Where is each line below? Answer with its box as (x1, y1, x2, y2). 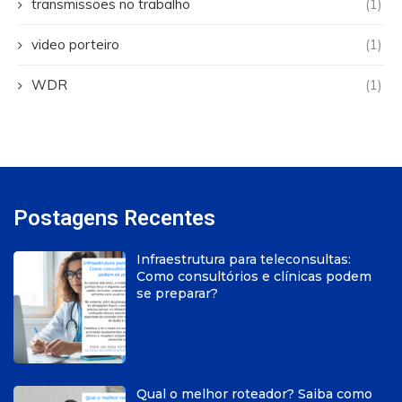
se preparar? (136, 284, 219, 301)
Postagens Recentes (13, 205, 215, 231)
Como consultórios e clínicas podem (136, 267, 372, 284)
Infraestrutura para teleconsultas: (136, 250, 352, 267)
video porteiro (31, 35, 119, 53)
